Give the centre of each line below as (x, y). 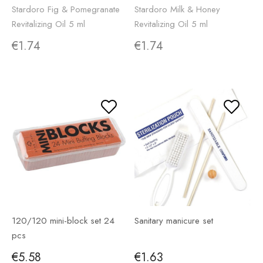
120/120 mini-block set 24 (63, 221)
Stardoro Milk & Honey (177, 9)
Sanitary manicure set (174, 221)
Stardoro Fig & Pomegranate (66, 9)
